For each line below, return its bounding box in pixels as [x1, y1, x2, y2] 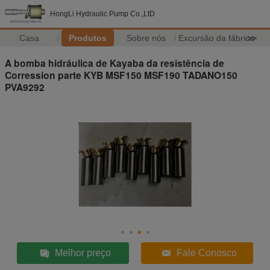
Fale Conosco [176, 247, 237, 258]
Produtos [68, 33, 107, 43]
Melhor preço [54, 247, 111, 258]
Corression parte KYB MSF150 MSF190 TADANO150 [5, 67, 237, 82]
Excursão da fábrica [178, 33, 254, 43]
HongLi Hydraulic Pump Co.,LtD [50, 10, 155, 18]
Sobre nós [126, 33, 166, 43]
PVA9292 [5, 80, 45, 94]
